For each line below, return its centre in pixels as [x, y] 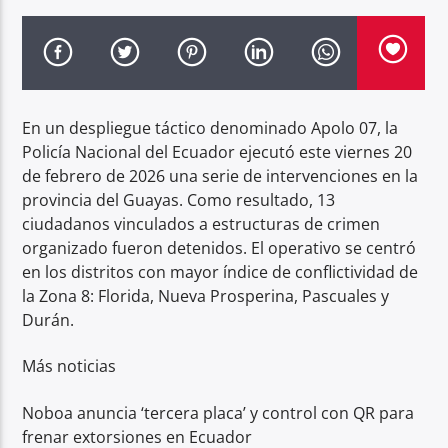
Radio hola [74, 44]
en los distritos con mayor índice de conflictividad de [220, 271]
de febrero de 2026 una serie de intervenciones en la [220, 175]
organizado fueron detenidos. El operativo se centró [219, 247]
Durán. [48, 319]
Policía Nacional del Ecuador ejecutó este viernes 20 [217, 151]
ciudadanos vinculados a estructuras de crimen [201, 223]
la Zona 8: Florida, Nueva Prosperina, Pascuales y [206, 295]
